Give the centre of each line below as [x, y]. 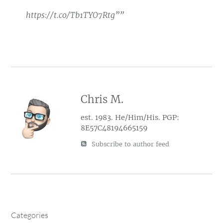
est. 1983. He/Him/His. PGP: [130, 117]
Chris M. [102, 99]
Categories [30, 215]
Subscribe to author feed [130, 144]
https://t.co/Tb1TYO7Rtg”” [75, 15]
